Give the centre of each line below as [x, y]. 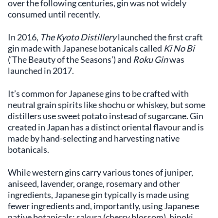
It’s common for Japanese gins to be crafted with [98, 93]
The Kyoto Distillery [78, 37]
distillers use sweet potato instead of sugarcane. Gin [106, 116]
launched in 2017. [41, 70]
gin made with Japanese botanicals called [86, 48]
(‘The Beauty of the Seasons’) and [70, 59]
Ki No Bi [179, 48]
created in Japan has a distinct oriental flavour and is [106, 127]
